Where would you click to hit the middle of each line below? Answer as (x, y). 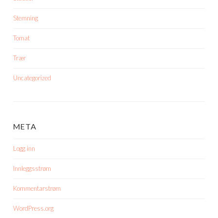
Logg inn (24, 148)
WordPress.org (33, 208)
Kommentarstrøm (37, 188)
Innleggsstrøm (32, 168)
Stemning (26, 18)
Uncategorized (32, 78)
